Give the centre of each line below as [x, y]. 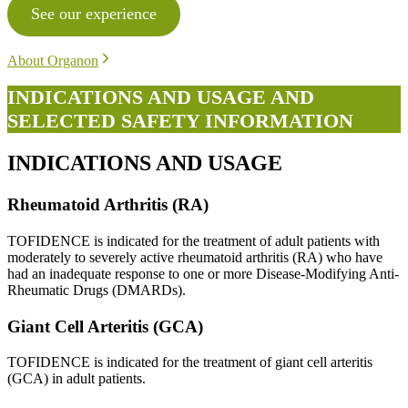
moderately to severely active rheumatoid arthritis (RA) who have [195, 257]
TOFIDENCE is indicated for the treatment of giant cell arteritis [190, 362]
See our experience [93, 14]
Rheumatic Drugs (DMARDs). [97, 290]
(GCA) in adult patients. [76, 379]
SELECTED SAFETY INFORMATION [180, 121]
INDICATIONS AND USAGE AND [161, 97]
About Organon [53, 61]
